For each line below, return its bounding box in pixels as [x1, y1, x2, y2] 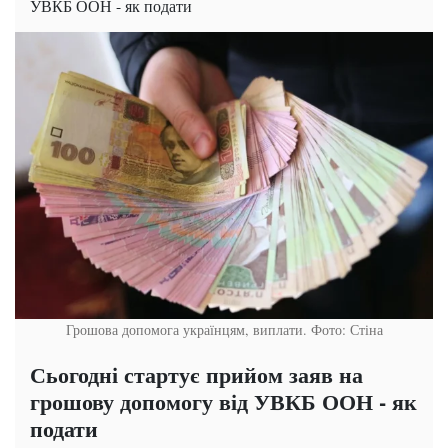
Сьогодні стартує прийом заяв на [30, 358, 363, 392]
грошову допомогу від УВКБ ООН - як [30, 385, 417, 419]
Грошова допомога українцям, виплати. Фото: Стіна [65, 320, 383, 340]
